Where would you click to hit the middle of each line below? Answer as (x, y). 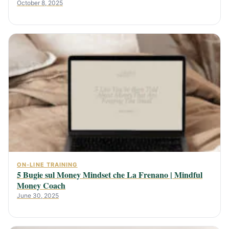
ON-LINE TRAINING (47, 165)
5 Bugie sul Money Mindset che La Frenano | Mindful (110, 175)
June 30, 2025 (38, 196)
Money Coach (41, 186)
